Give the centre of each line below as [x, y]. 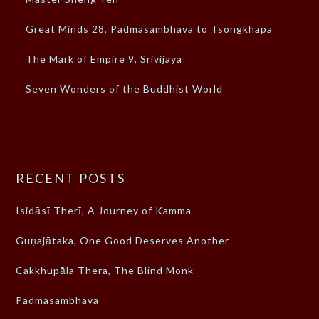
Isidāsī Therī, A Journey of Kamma [104, 211]
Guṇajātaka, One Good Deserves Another [123, 241]
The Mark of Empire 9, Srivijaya [104, 59]
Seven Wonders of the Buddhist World [125, 89]
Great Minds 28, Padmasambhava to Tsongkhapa [150, 29]
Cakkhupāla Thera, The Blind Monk [105, 271]
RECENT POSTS [71, 178]
